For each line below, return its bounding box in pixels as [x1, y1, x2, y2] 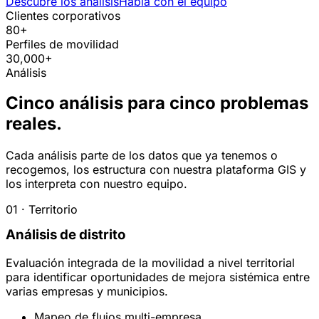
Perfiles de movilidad [6, 36, 119, 51]
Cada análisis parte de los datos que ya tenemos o [6, 147, 278, 162]
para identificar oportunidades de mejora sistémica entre [6, 270, 310, 285]
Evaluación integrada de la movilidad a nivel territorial [6, 256, 295, 271]
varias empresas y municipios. [6, 284, 168, 299]
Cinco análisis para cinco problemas [6, 92, 308, 113]
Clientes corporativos [6, 8, 120, 23]
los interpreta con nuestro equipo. [6, 176, 187, 191]
